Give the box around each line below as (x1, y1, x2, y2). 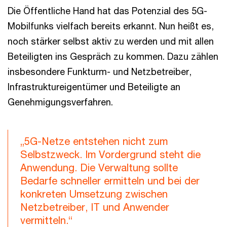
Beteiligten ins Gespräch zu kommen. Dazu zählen (8, 51, 218, 62)
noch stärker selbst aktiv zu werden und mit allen (8, 35, 214, 47)
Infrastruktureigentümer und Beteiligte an (8, 81, 180, 93)
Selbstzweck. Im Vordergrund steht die (20, 148, 201, 161)
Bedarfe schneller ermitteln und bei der (20, 175, 200, 187)
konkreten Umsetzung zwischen (20, 188, 168, 200)
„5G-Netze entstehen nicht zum (20, 135, 168, 147)
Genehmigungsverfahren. (8, 96, 113, 108)
